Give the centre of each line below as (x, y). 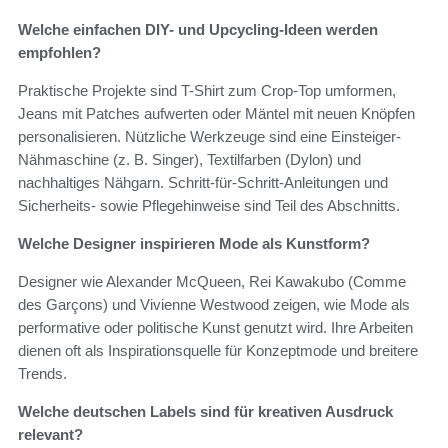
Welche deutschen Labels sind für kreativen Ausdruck (205, 412)
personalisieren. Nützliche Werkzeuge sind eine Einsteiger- (209, 137)
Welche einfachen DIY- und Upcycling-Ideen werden (198, 30)
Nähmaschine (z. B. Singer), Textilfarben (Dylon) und (189, 160)
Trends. (42, 374)
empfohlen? (59, 53)
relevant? (50, 435)
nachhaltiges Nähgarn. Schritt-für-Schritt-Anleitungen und (203, 183)
